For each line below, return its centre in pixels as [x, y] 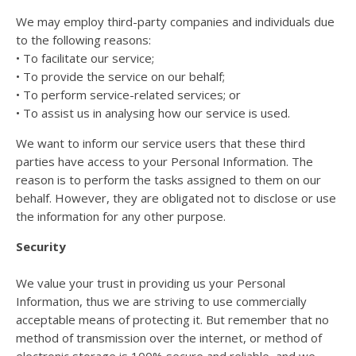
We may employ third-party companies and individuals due [175, 21]
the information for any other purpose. [121, 216]
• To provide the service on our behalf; [120, 76]
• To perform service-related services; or [128, 94]
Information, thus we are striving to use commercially [161, 301]
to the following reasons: [83, 39]
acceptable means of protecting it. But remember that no [172, 319]
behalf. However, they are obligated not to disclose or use [176, 197]
